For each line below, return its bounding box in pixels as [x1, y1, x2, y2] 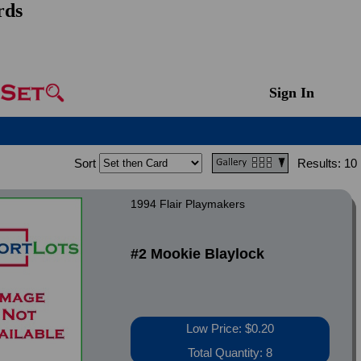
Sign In [268, 85, 314, 101]
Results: [297, 156, 341, 170]
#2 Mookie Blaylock [131, 246, 265, 262]
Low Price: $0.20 [186, 322, 275, 335]
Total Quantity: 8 [188, 346, 273, 359]
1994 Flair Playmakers [131, 197, 246, 210]
